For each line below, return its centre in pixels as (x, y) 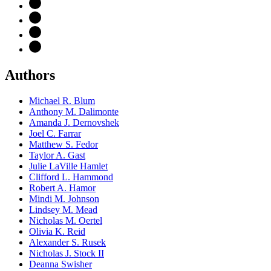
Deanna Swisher (60, 264)
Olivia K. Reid (57, 231)
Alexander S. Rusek (67, 242)
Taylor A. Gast (57, 155)
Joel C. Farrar (55, 133)
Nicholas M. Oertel (66, 220)
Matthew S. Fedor (64, 144)
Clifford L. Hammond (71, 177)
